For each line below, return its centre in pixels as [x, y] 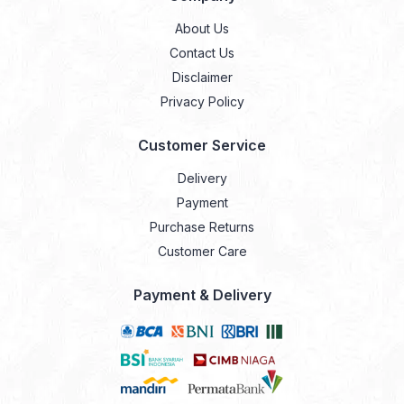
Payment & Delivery [202, 295]
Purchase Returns [202, 227]
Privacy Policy [202, 102]
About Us [202, 29]
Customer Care [202, 252]
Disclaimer [202, 78]
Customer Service [202, 146]
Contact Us [202, 53]
